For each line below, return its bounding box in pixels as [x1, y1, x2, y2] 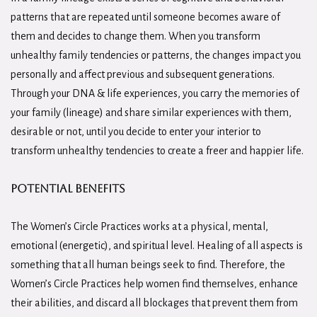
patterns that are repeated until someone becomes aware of [11, 11, 280, 23]
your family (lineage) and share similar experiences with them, [11, 106, 292, 118]
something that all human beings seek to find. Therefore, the [11, 258, 285, 270]
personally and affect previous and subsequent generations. [11, 68, 275, 80]
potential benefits [11, 181, 125, 195]
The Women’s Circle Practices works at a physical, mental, [11, 220, 268, 232]
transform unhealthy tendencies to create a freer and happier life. [11, 144, 304, 156]
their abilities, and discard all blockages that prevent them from [11, 296, 298, 309]
